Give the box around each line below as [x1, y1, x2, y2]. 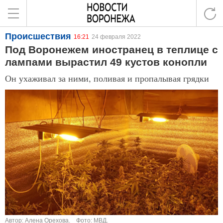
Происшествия [5, 31, 71, 41]
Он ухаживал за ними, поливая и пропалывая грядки [5, 72, 209, 84]
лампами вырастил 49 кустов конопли [5, 56, 207, 68]
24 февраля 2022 [92, 33, 141, 40]
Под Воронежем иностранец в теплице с [5, 44, 218, 55]
